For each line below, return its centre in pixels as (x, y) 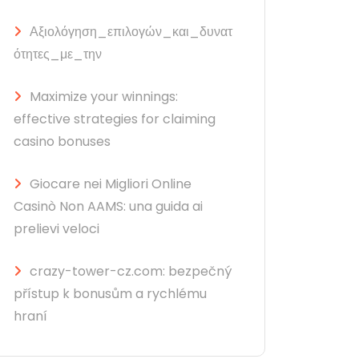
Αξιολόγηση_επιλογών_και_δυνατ (131, 32)
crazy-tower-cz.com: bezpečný (131, 271)
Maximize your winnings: (104, 97)
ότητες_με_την (58, 54)
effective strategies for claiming (115, 119)
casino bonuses (62, 141)
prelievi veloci (56, 229)
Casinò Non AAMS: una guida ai (108, 206)
